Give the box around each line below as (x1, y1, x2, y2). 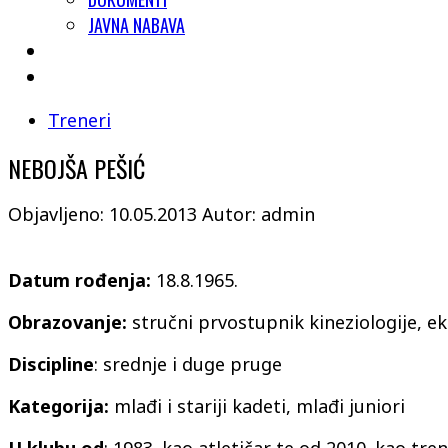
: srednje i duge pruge (94, 352, 282, 377)
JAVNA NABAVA (88, 12, 185, 38)
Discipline (8, 352, 94, 377)
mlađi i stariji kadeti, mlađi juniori (109, 394, 405, 419)
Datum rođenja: (8, 268, 151, 293)
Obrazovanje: (8, 310, 127, 335)
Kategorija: (8, 394, 109, 419)
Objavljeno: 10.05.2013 (8, 202, 202, 227)
